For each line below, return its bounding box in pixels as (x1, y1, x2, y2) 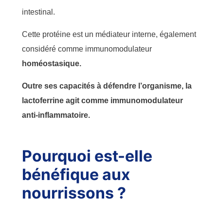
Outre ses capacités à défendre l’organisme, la (22, 81, 192, 90)
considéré (22, 44, 58, 53)
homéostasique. (22, 59, 81, 68)
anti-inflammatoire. (22, 110, 90, 119)
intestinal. (22, 7, 56, 16)
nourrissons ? (22, 183, 128, 202)
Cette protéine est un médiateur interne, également (22, 30, 196, 38)
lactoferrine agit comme (22, 96, 110, 105)
